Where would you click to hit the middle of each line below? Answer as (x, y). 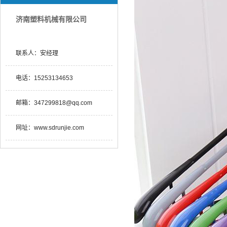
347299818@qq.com (63, 103)
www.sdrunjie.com (59, 128)
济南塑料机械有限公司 (51, 19)
